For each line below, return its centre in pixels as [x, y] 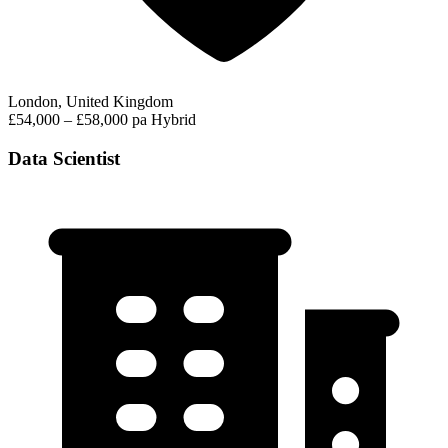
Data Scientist [64, 158]
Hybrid [173, 119]
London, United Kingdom [90, 101]
